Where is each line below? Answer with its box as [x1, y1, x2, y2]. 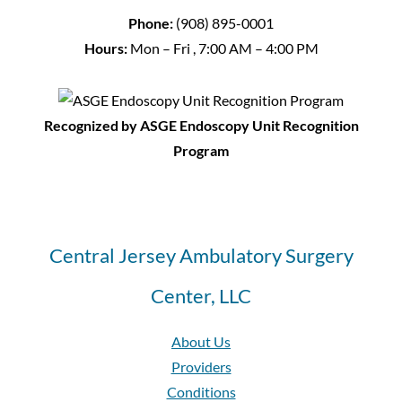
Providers [170, 358, 232, 376]
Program [173, 142, 229, 160]
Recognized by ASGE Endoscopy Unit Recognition [43, 117, 359, 135]
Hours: [83, 39, 127, 57]
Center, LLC [151, 284, 251, 309]
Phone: [128, 14, 173, 32]
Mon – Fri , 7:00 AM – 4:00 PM [127, 39, 319, 57]
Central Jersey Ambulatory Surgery [48, 243, 354, 268]
